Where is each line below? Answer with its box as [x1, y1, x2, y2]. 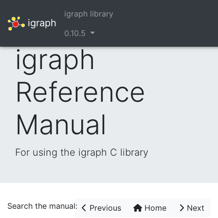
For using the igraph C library [15, 146, 148, 158]
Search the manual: [7, 201, 77, 211]
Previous [87, 203, 121, 213]
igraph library [64, 9, 113, 18]
